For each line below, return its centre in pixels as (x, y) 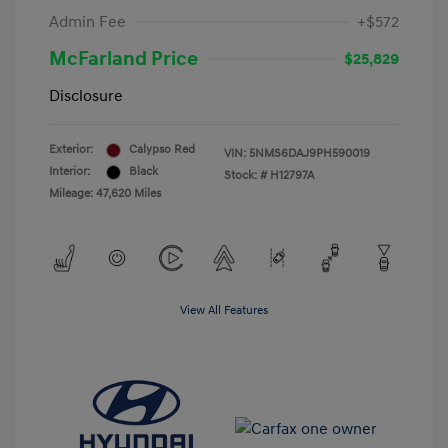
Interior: (69, 172)
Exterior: (71, 150)
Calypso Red (162, 150)
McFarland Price (123, 59)
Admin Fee (87, 22)
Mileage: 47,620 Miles (105, 194)
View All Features (224, 311)
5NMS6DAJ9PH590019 (309, 154)
